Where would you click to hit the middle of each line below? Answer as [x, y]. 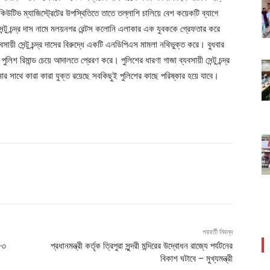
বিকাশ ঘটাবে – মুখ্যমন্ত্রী [196, 259]
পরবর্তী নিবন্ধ [217, 232]
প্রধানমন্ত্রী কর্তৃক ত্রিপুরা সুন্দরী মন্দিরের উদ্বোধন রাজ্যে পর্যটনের [141, 246]
